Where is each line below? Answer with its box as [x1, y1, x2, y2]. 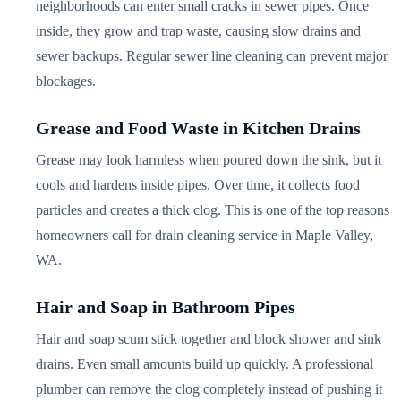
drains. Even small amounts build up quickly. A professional [36, 355, 374, 371]
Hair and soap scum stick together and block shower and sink [36, 330, 382, 346]
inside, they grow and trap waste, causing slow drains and [36, 22, 362, 38]
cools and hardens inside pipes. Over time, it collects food [36, 176, 361, 192]
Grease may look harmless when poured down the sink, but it [36, 151, 382, 167]
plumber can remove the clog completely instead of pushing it [36, 380, 383, 397]
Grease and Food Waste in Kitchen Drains [36, 117, 362, 138]
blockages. [36, 73, 97, 89]
